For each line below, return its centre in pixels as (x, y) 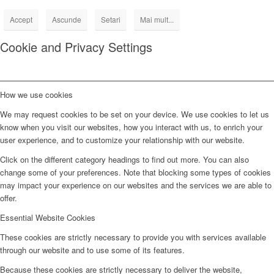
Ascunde (67, 19)
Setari (111, 19)
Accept (21, 19)
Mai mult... (157, 19)
